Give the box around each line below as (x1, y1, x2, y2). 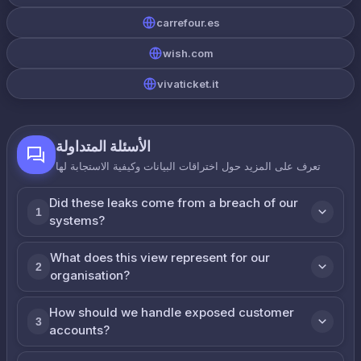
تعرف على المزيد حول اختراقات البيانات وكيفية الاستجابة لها (56, 160, 321, 172)
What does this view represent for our (49, 250, 270, 265)
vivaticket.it (157, 77, 218, 90)
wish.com (162, 47, 214, 60)
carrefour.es (156, 16, 220, 29)
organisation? (49, 268, 130, 283)
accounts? (49, 322, 110, 338)
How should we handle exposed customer (49, 305, 295, 320)
